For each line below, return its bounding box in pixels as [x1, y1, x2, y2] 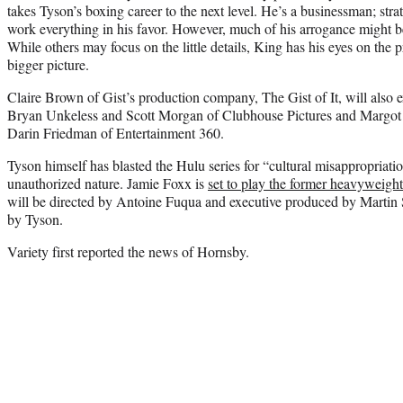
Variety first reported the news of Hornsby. [7, 241, 249, 261]
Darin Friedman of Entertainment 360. [7, 122, 224, 142]
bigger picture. [7, 54, 89, 74]
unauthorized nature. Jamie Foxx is [7, 173, 208, 193]
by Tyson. [7, 209, 63, 228]
